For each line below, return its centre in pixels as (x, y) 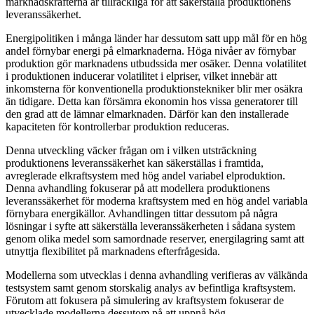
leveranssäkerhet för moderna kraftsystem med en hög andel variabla (157, 200)
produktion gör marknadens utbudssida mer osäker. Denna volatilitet (156, 63)
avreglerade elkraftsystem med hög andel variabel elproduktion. (145, 175)
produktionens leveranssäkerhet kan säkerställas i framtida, (135, 163)
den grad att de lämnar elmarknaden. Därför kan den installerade (147, 114)
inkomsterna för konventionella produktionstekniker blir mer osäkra (154, 88)
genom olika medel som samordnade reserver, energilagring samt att (155, 238)
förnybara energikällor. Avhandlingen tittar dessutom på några (142, 213)
